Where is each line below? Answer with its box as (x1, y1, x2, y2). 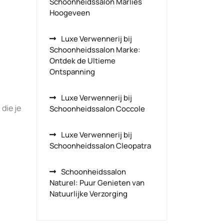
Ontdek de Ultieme (49, 55, 115, 66)
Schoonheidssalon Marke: (49, 44, 140, 55)
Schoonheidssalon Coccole (49, 103, 145, 114)
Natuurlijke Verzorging (49, 188, 127, 199)
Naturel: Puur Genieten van (49, 177, 144, 188)
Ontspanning (49, 66, 95, 77)
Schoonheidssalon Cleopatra (49, 140, 151, 151)
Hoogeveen (49, 7, 90, 18)
